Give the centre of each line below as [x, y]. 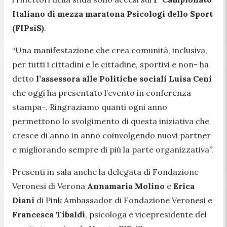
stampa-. [31, 107]
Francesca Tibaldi [49, 214]
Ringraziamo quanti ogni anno [108, 107]
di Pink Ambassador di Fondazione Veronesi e [123, 200]
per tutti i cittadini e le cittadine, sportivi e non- [105, 64]
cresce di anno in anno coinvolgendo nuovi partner [111, 135]
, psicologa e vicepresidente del [146, 214]
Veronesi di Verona [50, 186]
